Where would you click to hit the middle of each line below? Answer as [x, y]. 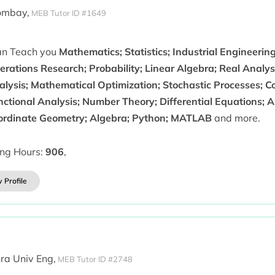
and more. [236, 118]
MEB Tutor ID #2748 [95, 259]
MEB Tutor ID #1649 [68, 13]
